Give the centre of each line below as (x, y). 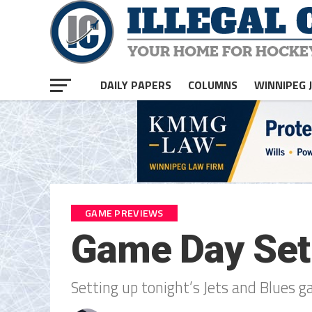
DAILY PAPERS (136, 85)
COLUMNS (213, 85)
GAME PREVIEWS (124, 213)
